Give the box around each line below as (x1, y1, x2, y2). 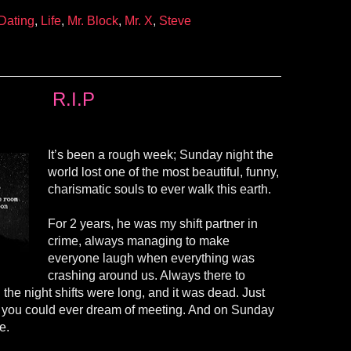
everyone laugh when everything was (48, 251, 255, 265)
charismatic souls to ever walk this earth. (48, 182, 274, 196)
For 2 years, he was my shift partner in (48, 216, 258, 230)
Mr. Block (67, 14, 118, 28)
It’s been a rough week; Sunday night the (48, 147, 273, 161)
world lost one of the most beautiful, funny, (48, 165, 279, 179)
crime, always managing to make (48, 233, 230, 248)
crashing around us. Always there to (48, 268, 245, 282)
